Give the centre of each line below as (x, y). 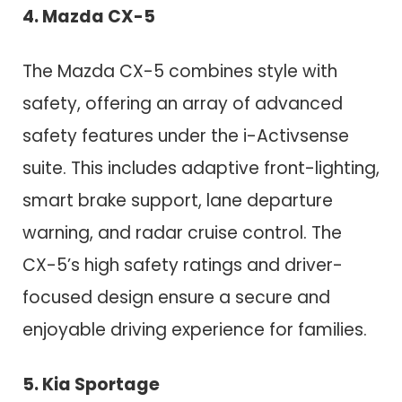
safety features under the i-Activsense (186, 135)
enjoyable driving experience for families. (195, 329)
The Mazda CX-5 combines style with (180, 71)
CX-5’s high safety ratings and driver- (183, 265)
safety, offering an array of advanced (183, 103)
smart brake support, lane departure (178, 200)
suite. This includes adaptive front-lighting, (201, 168)
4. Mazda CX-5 (89, 17)
